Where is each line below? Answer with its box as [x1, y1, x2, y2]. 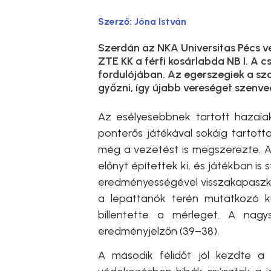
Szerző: [98, 16, 134, 27]
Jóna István [134, 16, 186, 27]
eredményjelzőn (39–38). [98, 224, 219, 238]
